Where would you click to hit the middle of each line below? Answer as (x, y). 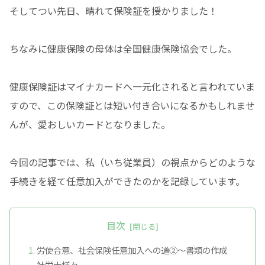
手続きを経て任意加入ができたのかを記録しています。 (127, 181)
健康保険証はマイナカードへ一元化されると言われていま (132, 87)
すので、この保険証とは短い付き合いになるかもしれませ (132, 106)
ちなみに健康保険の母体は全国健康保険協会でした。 (123, 49)
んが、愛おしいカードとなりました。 (90, 125)
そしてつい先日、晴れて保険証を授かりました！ (114, 11)
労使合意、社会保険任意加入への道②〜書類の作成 (136, 250)
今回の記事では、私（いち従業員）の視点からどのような (132, 162)
